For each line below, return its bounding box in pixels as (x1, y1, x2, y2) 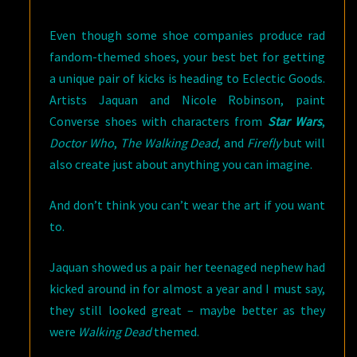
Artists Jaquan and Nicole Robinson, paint (49, 91, 325, 108)
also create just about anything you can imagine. (49, 155, 313, 172)
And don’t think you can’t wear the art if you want (49, 196, 325, 213)
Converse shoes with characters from (49, 112, 268, 129)
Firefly (246, 134, 284, 151)
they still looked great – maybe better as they (49, 301, 325, 318)
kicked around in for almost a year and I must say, (49, 280, 325, 296)
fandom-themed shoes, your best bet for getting (49, 48, 325, 65)
